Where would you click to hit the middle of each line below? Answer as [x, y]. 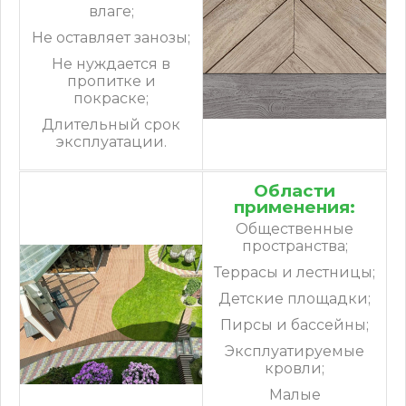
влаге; [111, 11]
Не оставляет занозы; [111, 37]
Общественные [295, 228]
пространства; [295, 246]
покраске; [111, 98]
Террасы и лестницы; [295, 272]
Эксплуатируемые [295, 351]
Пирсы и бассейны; [295, 324]
